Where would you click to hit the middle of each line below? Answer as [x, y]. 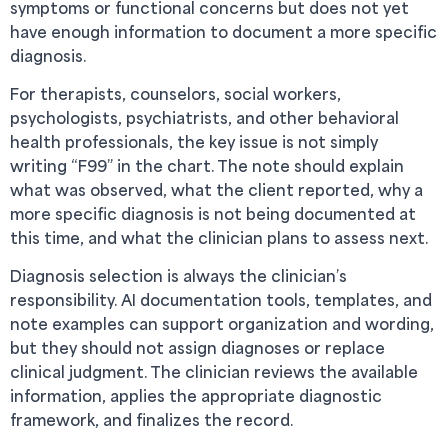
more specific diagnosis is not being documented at [213, 213]
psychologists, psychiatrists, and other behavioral [204, 117]
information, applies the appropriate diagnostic [196, 395]
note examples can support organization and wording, [222, 323]
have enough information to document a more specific [223, 31]
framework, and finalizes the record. [151, 419]
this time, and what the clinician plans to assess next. [219, 237]
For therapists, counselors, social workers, [175, 93]
